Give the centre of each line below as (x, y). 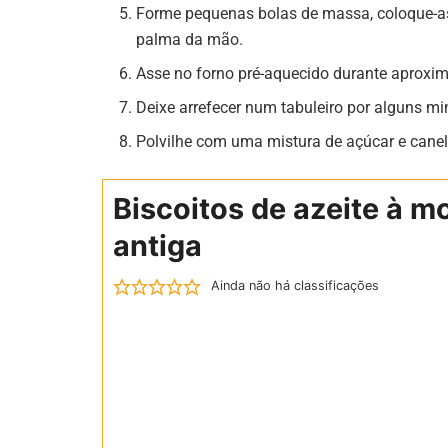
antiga (157, 246)
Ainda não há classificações (294, 286)
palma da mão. (190, 40)
